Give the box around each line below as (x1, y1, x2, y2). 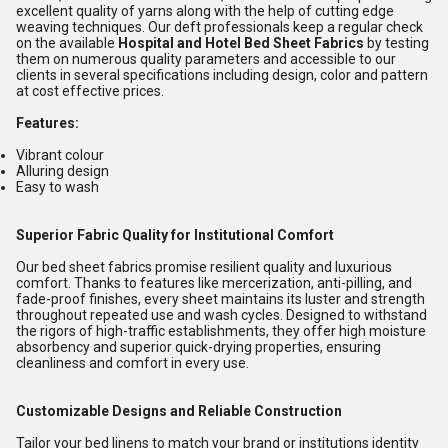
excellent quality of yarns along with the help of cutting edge (16, 3, 394, 19)
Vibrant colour (16, 147, 104, 163)
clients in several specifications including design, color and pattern (16, 67, 428, 83)
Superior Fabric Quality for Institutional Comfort (16, 227, 334, 243)
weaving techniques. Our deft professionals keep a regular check (16, 19, 423, 35)
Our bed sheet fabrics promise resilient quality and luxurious (16, 259, 392, 275)
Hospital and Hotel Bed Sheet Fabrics (118, 35, 364, 51)
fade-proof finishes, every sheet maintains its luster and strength (16, 291, 425, 307)
